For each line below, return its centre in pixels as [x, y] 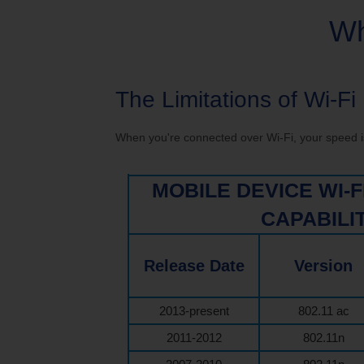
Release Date [194, 266]
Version [323, 266]
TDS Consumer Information [256, 45]
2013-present [194, 311]
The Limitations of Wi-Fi [236, 100]
